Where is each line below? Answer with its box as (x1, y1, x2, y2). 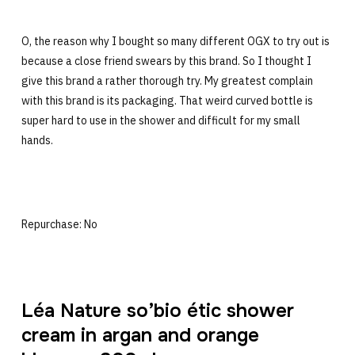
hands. (21, 133, 53, 148)
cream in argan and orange (21, 323, 259, 348)
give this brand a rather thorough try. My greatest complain (21, 74, 313, 89)
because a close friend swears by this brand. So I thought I (21, 54, 311, 69)
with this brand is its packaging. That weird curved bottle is (21, 94, 313, 109)
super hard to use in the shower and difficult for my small (21, 113, 300, 128)
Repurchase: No (21, 217, 97, 232)
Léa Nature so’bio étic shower (21, 299, 294, 323)
